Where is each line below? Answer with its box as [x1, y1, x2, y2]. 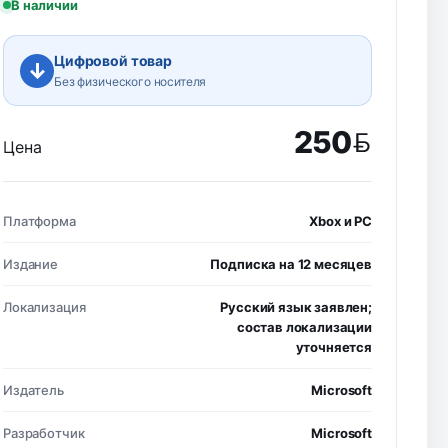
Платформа [3, 213, 76, 229]
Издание [3, 256, 58, 272]
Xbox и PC [309, 213, 372, 229]
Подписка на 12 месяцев [210, 256, 372, 272]
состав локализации [236, 319, 372, 335]
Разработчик [3, 425, 85, 441]
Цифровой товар [54, 52, 172, 69]
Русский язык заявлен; [220, 299, 372, 315]
